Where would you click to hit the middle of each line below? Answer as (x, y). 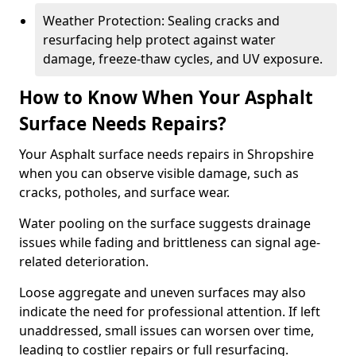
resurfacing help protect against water (159, 40)
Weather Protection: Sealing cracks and (161, 21)
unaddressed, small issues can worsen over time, (166, 331)
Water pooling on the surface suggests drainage (165, 223)
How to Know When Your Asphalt (166, 97)
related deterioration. (85, 261)
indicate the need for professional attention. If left (170, 311)
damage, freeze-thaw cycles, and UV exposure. (183, 59)
